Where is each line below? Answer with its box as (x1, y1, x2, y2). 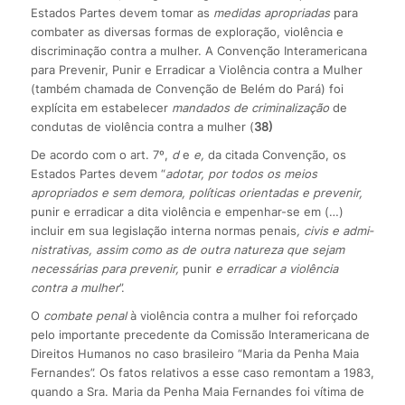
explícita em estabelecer (30, 99, 172, 115)
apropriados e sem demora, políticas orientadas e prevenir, (30, 184, 363, 200)
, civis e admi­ (296, 222, 373, 238)
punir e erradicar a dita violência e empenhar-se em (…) (30, 203, 344, 219)
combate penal (42, 307, 130, 323)
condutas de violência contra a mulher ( (30, 118, 254, 134)
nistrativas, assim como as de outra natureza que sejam (30, 241, 344, 257)
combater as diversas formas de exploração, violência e (30, 24, 344, 39)
